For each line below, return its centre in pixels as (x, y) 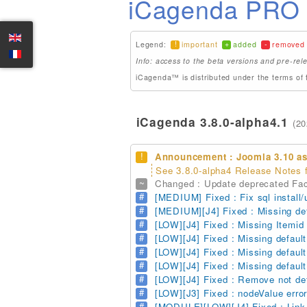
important (200, 44)
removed (288, 44)
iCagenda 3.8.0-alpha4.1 (210, 122)
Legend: (152, 44)
